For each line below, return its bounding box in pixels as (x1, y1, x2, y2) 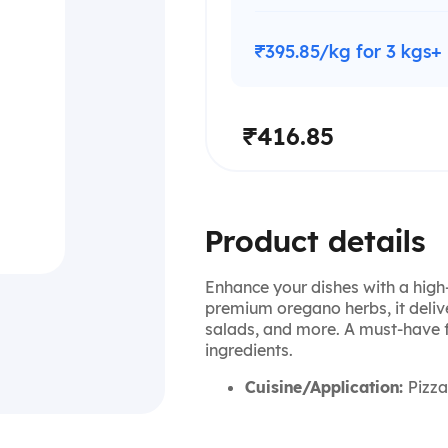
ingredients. (205, 340, 293, 362)
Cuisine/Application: (245, 377, 408, 399)
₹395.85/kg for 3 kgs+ (255, 40, 442, 64)
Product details (205, 222, 426, 262)
